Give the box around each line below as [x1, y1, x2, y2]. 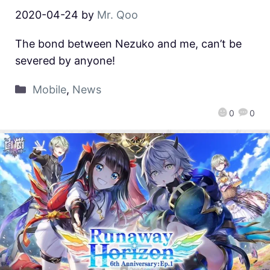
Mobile [32, 83, 66, 96]
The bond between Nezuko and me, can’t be [15, 37, 242, 50]
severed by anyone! [15, 54, 115, 67]
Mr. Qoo [97, 8, 138, 21]
